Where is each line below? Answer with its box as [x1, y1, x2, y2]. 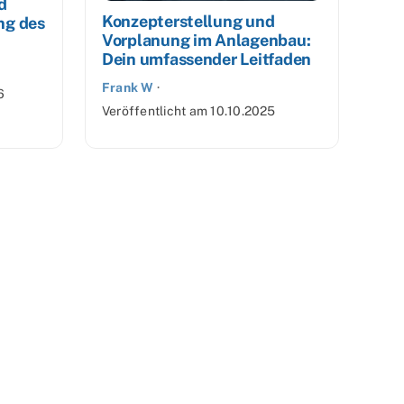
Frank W [102, 80, 154, 96]
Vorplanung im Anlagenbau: [102, 31, 311, 50]
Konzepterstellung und [102, 12, 275, 32]
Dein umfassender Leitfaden [102, 50, 311, 69]
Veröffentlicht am [102, 104, 211, 119]
